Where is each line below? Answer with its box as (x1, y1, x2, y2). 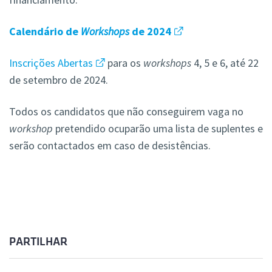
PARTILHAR (9, 236, 67, 248)
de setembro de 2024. (9, 73, 108, 87)
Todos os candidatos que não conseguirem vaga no (9, 104, 243, 119)
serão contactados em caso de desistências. (9, 138, 211, 153)
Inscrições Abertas (9, 56, 93, 70)
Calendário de (9, 24, 81, 39)
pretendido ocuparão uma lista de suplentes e (53, 121, 263, 136)
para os (104, 56, 143, 70)
